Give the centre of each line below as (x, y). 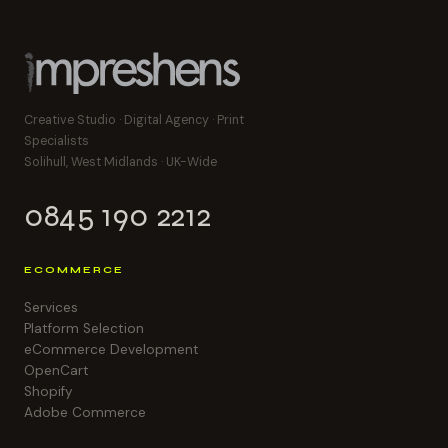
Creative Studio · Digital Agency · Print (134, 119)
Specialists (56, 140)
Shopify (48, 391)
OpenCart (56, 370)
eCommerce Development (111, 349)
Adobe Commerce (85, 412)
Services (51, 307)
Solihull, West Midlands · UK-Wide (120, 161)
